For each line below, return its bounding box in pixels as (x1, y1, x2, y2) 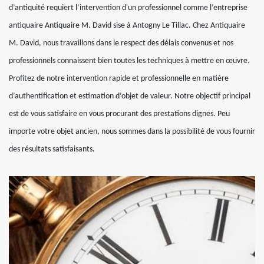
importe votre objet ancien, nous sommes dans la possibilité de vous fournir (9, 127, 255, 136)
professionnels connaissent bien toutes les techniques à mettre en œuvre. (9, 56, 250, 65)
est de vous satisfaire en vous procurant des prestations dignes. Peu (9, 109, 230, 118)
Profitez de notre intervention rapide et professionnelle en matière (9, 74, 229, 83)
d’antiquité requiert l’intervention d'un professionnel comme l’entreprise (9, 3, 247, 12)
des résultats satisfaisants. (9, 144, 95, 154)
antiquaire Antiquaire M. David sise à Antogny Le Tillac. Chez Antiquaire (9, 21, 245, 30)
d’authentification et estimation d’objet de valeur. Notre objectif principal (9, 91, 250, 101)
